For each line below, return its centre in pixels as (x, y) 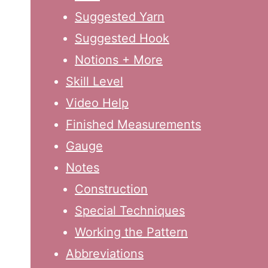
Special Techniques (130, 211)
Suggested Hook (122, 39)
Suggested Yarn (120, 17)
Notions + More (119, 60)
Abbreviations (105, 254)
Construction (111, 189)
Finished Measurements (133, 125)
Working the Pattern (131, 232)
